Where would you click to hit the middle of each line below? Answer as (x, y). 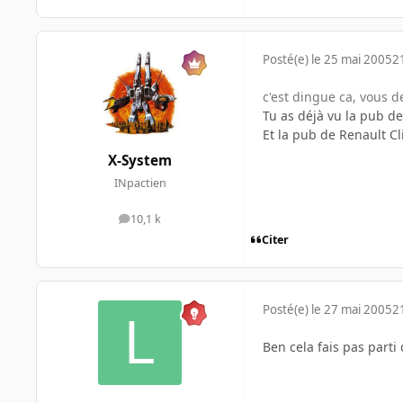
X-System (140, 160)
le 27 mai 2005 (352, 310)
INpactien (140, 183)
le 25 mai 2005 (352, 60)
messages (165, 223)
